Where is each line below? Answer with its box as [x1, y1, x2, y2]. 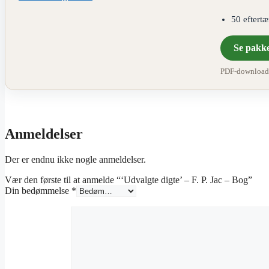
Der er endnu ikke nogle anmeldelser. [5, 154, 146, 165]
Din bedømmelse [5, 186, 71, 196]
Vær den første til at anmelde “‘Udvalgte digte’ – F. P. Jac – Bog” [5, 175, 252, 186]
